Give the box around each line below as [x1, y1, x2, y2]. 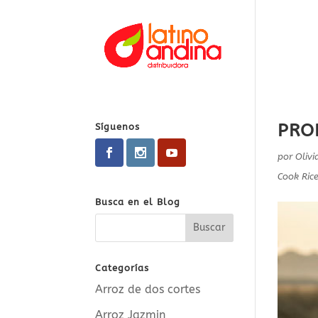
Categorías [95, 262, 150, 273]
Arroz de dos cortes [95, 282, 201, 296]
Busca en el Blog [95, 196, 181, 207]
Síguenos [95, 121, 141, 132]
